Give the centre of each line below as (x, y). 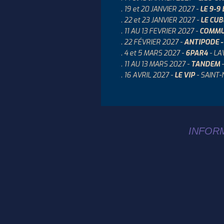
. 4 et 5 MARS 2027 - (153, 53)
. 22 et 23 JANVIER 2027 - (161, 20)
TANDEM (205, 64)
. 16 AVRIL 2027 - (148, 75)
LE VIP (185, 75)
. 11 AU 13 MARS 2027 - (156, 64)
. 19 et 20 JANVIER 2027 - (160, 9)
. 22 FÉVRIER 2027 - (152, 42)
